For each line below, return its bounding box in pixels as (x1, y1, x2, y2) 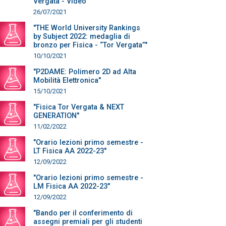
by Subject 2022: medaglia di (33, 32, 130, 41)
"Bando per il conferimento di (33, 209, 133, 217)
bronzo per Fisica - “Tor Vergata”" (33, 41, 147, 49)
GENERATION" (33, 111, 79, 120)
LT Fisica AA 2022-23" (33, 147, 106, 155)
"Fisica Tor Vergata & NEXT (33, 103, 124, 111)
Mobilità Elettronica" (33, 76, 101, 85)
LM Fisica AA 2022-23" (33, 182, 110, 191)
